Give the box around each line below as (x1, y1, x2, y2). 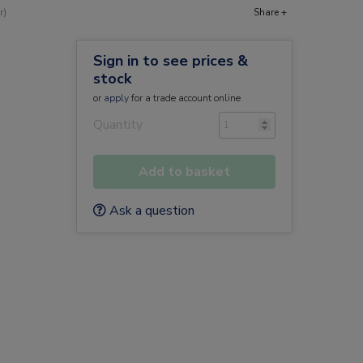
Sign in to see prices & (92, 51, 248, 70)
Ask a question (105, 202, 194, 220)
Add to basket (138, 163, 230, 181)
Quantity (92, 116, 143, 134)
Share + (254, 6, 287, 19)
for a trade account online (128, 92, 241, 105)
